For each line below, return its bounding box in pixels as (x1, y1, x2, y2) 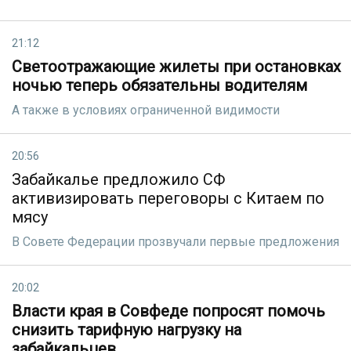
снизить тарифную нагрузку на (12, 320, 241, 339)
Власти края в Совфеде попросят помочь (12, 302, 325, 320)
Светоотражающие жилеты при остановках (12, 57, 341, 76)
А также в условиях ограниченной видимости (12, 103, 280, 118)
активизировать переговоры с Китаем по (12, 189, 324, 208)
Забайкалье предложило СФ (12, 170, 226, 189)
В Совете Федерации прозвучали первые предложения (12, 234, 339, 249)
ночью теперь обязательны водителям (12, 76, 307, 95)
